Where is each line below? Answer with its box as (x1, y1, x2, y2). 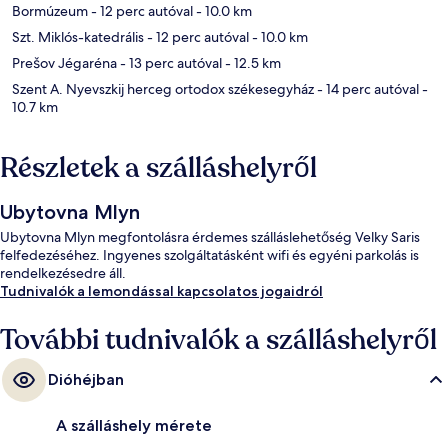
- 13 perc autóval (117, 54, 222, 73)
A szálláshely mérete (56, 416, 212, 436)
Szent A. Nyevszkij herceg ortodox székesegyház (12, 80, 314, 99)
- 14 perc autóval (314, 80, 419, 99)
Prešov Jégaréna (12, 54, 117, 73)
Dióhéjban (48, 370, 124, 390)
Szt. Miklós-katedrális (12, 28, 144, 47)
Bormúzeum (12, 2, 88, 21)
